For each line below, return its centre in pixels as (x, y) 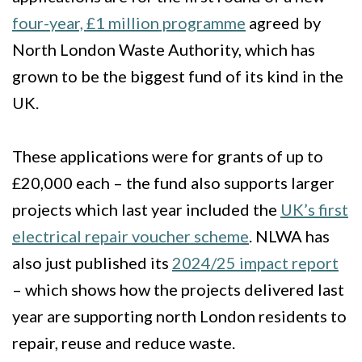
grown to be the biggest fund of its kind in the (178, 76)
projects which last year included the (146, 209)
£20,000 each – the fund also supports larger (173, 183)
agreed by (283, 23)
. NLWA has (289, 236)
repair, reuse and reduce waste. (124, 343)
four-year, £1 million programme (129, 23)
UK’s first (314, 209)
